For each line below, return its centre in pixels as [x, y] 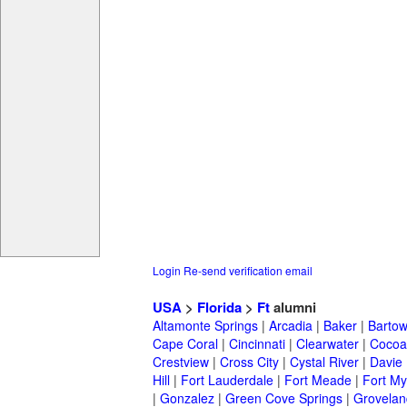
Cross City [249, 362]
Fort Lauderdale [227, 380]
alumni [293, 308]
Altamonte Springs [205, 326]
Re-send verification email [248, 271]
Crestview [181, 362]
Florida [219, 308]
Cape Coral [185, 344]
